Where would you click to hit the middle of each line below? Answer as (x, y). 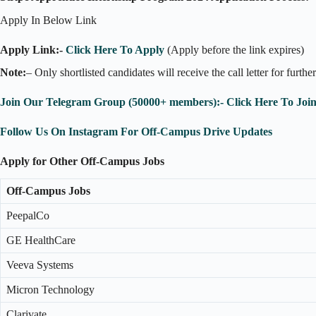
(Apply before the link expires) (234, 49)
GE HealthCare (41, 241)
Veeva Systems (40, 265)
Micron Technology (50, 290)
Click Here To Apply (115, 49)
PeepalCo (28, 216)
